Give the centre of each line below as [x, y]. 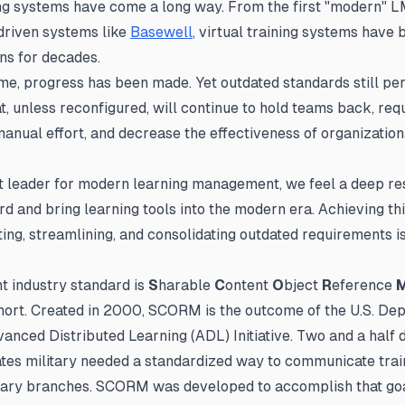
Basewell [161, 32]
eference [364, 285]
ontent [249, 285]
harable [186, 285]
